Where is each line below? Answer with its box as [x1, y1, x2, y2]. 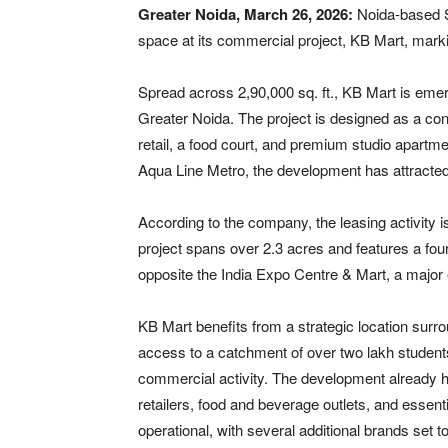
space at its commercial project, [138, 28, 350, 50]
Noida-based [353, 2, 444, 24]
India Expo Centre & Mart [221, 262, 386, 284]
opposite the [138, 262, 221, 284]
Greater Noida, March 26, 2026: [138, 2, 353, 25]
